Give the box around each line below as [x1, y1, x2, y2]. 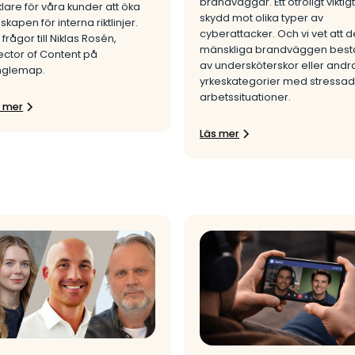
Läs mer [199, 127, 239, 141]
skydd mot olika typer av [199, 11, 323, 25]
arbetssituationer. [199, 90, 291, 105]
